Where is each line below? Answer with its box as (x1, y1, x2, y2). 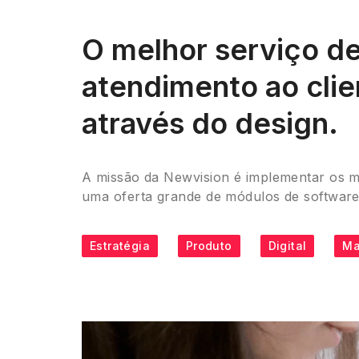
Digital (268, 239, 307, 253)
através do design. (82, 106, 338, 142)
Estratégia (90, 239, 150, 253)
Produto (185, 239, 232, 253)
